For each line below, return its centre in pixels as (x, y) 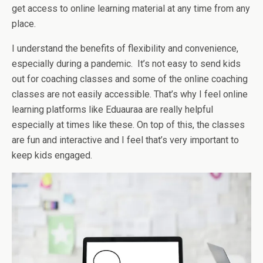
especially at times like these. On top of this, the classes (128, 124)
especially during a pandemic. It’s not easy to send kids (126, 63)
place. (24, 23)
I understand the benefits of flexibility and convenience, (125, 48)
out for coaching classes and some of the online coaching (130, 79)
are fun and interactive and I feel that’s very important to (125, 140)
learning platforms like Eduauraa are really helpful (112, 109)
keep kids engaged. (52, 155)
